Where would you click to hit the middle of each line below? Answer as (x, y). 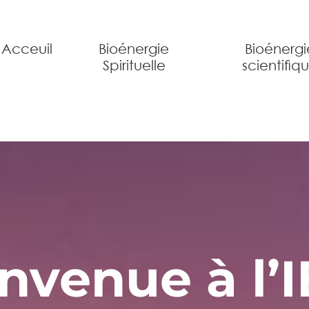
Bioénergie (134, 49)
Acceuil (27, 49)
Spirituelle (134, 66)
